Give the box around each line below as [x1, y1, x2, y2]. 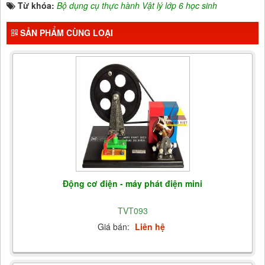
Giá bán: [97, 220, 132, 232]
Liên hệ [134, 220, 165, 232]
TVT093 [117, 204, 148, 216]
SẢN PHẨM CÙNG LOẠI [18, 26, 113, 38]
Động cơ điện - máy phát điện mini [63, 177, 202, 189]
